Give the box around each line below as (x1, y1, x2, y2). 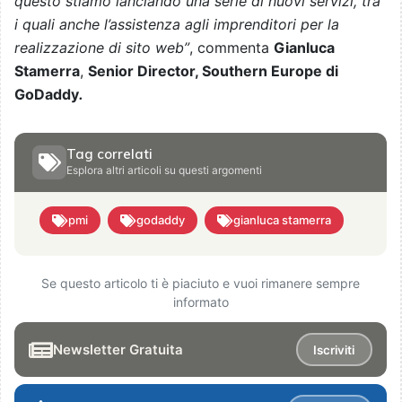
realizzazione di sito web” (14, 39, 189, 57)
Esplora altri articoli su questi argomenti (66, 163, 262, 178)
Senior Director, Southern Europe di (88, 62, 338, 81)
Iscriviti (313, 342, 355, 357)
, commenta (189, 39, 274, 57)
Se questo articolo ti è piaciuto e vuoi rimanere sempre (41, 275, 360, 292)
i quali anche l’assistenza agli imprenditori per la (14, 15, 339, 34)
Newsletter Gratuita (53, 341, 183, 359)
